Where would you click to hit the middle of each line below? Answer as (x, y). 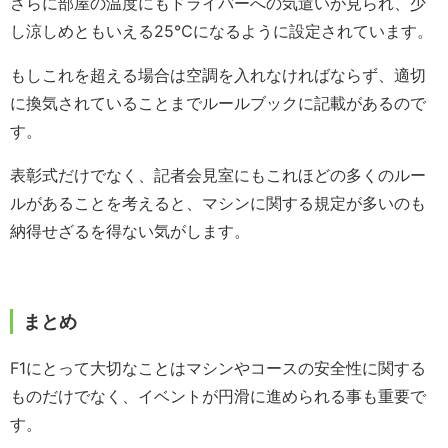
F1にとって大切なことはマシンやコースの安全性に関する (218, 367)
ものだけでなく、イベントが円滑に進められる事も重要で (218, 395)
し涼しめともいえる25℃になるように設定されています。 (221, 30)
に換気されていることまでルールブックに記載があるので (218, 102)
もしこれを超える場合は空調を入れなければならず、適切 (218, 74)
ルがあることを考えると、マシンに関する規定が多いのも (218, 202)
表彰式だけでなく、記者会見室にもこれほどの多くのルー (218, 174)
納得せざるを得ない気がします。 (130, 230)
